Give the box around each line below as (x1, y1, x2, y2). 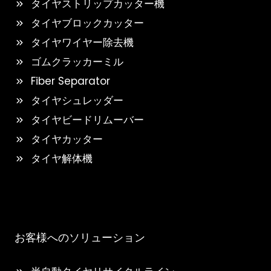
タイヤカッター (31, 132, 103, 146)
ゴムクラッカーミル (31, 54, 123, 69)
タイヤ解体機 (31, 151, 93, 166)
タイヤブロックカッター (31, 16, 144, 30)
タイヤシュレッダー (31, 93, 123, 108)
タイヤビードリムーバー (31, 113, 144, 127)
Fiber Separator (31, 74, 110, 88)
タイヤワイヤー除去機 (31, 35, 134, 50)
